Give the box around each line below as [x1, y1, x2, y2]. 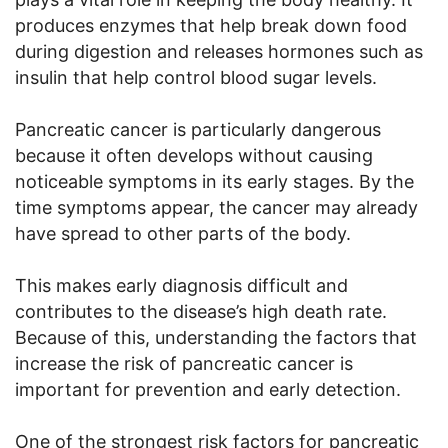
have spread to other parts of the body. [15, 222, 351, 244]
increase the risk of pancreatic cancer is [15, 352, 353, 374]
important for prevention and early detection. [15, 378, 401, 400]
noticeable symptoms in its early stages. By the [15, 170, 414, 192]
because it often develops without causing [15, 144, 373, 166]
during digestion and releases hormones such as [15, 40, 423, 62]
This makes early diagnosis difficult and [15, 274, 348, 296]
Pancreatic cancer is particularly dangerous [15, 118, 381, 140]
